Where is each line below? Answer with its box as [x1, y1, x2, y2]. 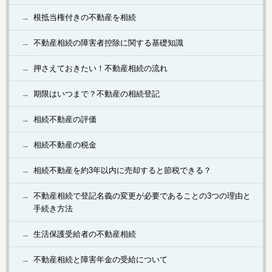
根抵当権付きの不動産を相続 [33, 13, 136, 22]
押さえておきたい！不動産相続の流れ [33, 64, 168, 73]
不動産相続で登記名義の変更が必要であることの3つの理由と [33, 191, 251, 201]
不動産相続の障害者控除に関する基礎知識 [33, 38, 183, 48]
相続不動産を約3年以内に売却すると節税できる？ [33, 166, 211, 175]
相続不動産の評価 [33, 115, 97, 124]
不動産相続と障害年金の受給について [33, 255, 168, 265]
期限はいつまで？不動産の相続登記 [33, 89, 160, 99]
